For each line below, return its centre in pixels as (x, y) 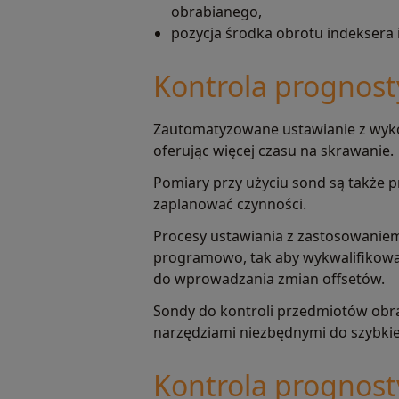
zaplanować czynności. (230, 204)
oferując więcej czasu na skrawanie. (273, 151)
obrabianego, (216, 12)
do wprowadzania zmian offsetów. (269, 279)
